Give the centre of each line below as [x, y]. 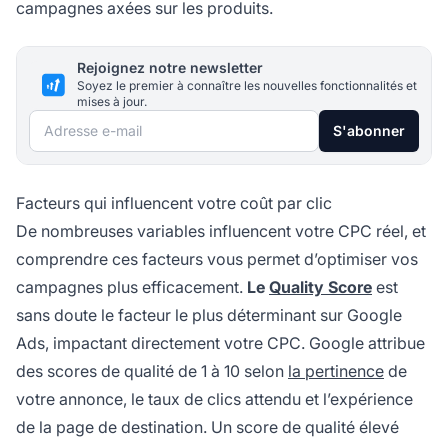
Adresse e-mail [84, 123]
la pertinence [336, 371]
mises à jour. [112, 102]
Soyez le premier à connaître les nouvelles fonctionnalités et [247, 86]
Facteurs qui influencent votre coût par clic [174, 203]
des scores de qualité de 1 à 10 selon [152, 371]
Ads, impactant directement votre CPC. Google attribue [220, 343]
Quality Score [320, 287]
